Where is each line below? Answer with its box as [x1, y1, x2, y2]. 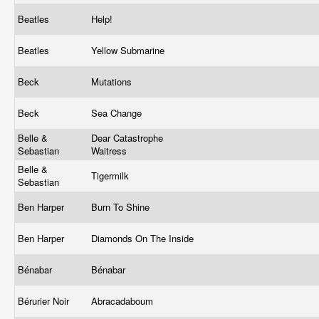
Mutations [91, 75, 135, 88]
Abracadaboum [91, 294, 156, 308]
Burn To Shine [91, 200, 152, 214]
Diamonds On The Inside [91, 231, 197, 245]
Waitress [91, 144, 130, 157]
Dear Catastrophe [91, 131, 163, 145]
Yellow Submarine [91, 43, 167, 57]
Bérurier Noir [18, 294, 72, 308]
